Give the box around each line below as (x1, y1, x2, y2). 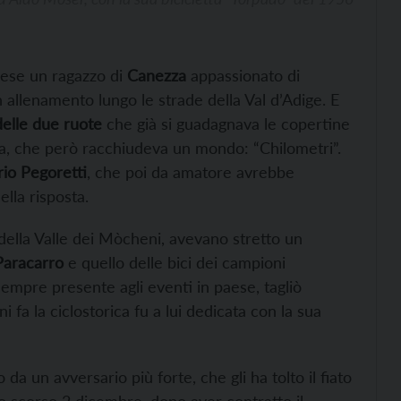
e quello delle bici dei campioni (64, 252, 286, 273)
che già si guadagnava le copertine (102, 114, 350, 134)
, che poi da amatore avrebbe (87, 162, 294, 183)
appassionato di (186, 65, 300, 86)
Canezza (127, 65, 186, 86)
